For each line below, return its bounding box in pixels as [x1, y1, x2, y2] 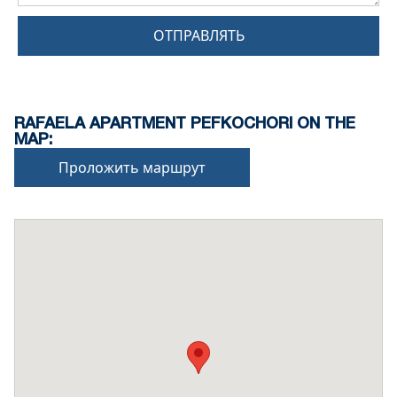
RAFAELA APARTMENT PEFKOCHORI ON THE [14, 117, 355, 132]
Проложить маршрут [58, 158, 206, 178]
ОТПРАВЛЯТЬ [152, 26, 245, 46]
